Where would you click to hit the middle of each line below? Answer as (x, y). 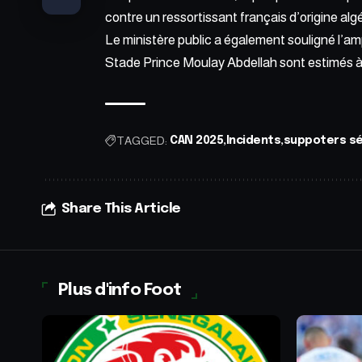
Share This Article (121, 208)
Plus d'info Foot (120, 290)
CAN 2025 (196, 140)
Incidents (253, 140)
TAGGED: (142, 140)
